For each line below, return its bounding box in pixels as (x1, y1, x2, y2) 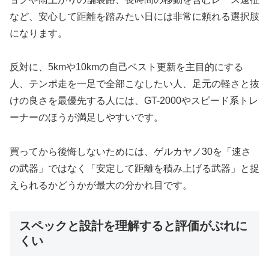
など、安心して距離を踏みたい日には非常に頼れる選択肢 (10, 11, 259, 22)
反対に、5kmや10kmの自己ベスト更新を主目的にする (10, 62, 243, 73)
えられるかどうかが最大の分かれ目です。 (10, 180, 192, 191)
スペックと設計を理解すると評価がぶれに (19, 219, 247, 232)
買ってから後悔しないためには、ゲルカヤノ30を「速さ (10, 147, 251, 157)
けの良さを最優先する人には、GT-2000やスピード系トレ (10, 95, 258, 106)
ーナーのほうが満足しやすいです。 (10, 112, 163, 123)
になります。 (10, 28, 67, 38)
